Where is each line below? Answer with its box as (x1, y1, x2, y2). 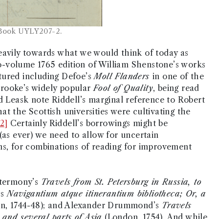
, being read (153, 83, 199, 93)
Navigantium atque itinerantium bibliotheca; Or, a (7, 189, 206, 199)
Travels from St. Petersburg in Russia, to (41, 177, 202, 187)
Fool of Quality (93, 83, 153, 93)
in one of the (153, 71, 204, 82)
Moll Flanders (94, 71, 153, 82)
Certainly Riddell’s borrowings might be (7, 118, 168, 129)
